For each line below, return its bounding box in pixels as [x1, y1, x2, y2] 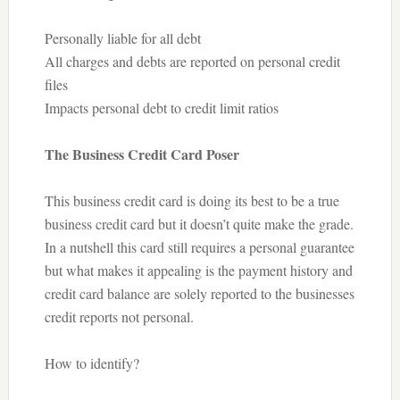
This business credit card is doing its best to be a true [44, 191, 339, 210]
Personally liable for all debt [44, 29, 201, 47]
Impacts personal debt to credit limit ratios [44, 98, 279, 117]
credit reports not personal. [44, 307, 194, 326]
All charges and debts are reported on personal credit [44, 52, 340, 71]
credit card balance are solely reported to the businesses [44, 284, 354, 303]
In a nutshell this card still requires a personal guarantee [44, 237, 354, 256]
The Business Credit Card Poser [44, 144, 239, 164]
